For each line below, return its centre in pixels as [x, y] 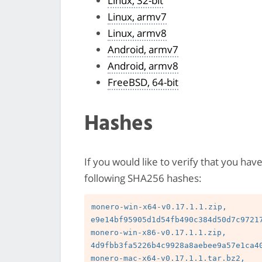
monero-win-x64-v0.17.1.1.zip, [159, 206]
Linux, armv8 [137, 33]
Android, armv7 [143, 49]
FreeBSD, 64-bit [143, 82]
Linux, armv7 [137, 16]
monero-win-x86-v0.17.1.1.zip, [159, 232]
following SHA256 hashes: [143, 178]
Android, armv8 [143, 65]
